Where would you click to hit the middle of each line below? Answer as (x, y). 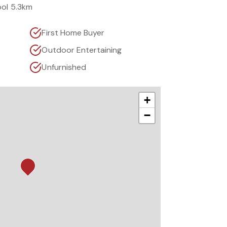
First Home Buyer (73, 33)
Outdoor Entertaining (82, 50)
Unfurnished (64, 67)
